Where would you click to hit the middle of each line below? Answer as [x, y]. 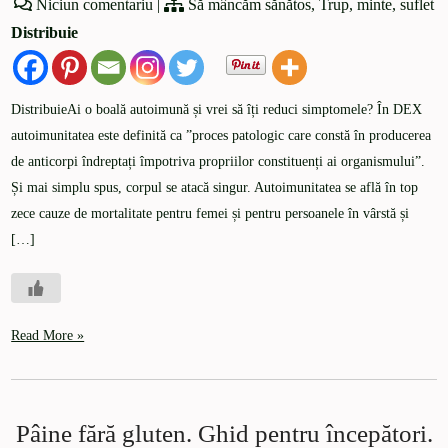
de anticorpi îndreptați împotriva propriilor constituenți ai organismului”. [218, 162]
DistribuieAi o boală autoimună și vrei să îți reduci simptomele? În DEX [217, 110]
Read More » [48, 336]
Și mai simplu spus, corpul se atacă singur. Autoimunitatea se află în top [215, 188]
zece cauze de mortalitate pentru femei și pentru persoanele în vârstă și [210, 214]
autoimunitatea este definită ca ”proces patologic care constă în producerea [221, 136]
